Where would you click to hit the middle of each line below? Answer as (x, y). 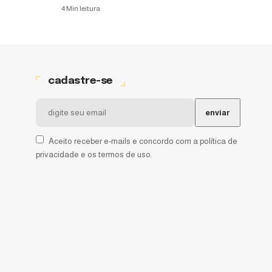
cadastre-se (80, 81)
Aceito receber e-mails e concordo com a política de (143, 141)
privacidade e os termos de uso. (94, 155)
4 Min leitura (81, 8)
